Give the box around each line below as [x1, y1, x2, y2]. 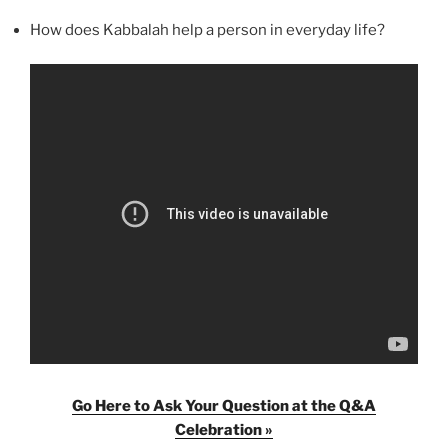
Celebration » [175, 420, 273, 439]
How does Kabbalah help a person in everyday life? [30, 20, 385, 39]
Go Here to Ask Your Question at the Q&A [72, 396, 376, 415]
